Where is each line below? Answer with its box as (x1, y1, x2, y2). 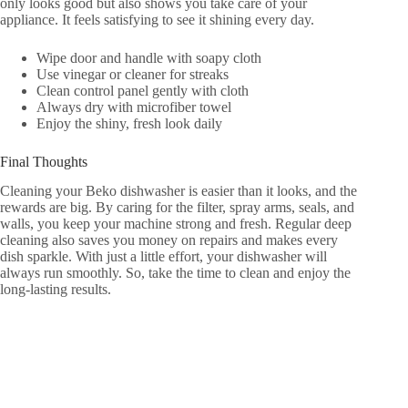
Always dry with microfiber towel (36, 98, 231, 115)
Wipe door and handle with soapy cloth (36, 49, 261, 66)
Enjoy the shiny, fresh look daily (36, 115, 222, 131)
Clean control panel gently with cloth (36, 82, 249, 98)
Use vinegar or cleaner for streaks (36, 66, 229, 82)
